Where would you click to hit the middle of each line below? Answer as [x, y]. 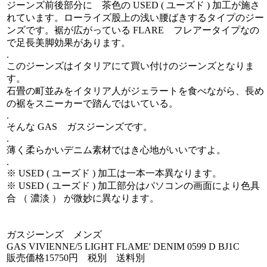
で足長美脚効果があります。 [69, 43]
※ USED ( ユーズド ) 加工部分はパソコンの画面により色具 [133, 186]
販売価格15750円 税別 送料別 [76, 258]
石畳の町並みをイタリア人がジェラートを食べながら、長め [135, 91]
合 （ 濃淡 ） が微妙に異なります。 [83, 198]
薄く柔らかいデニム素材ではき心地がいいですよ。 [116, 150]
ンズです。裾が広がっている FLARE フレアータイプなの [133, 30]
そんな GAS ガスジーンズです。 [80, 127]
